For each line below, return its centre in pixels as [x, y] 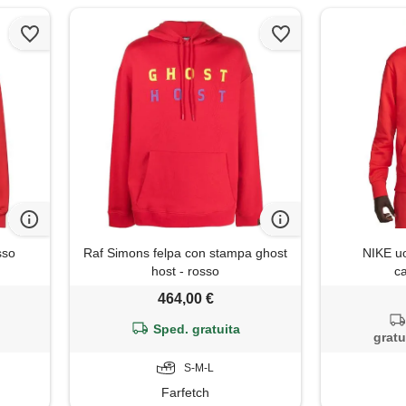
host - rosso [186, 271]
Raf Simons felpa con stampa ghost [186, 253]
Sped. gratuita [197, 329]
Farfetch [186, 393]
